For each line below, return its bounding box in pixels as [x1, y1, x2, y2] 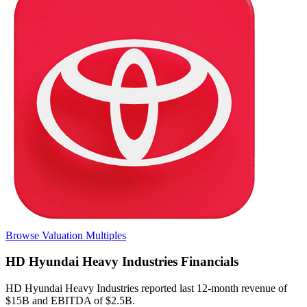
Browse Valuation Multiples [5, 229, 126, 241]
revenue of [241, 282, 287, 295]
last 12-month [180, 282, 238, 295]
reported [138, 282, 180, 295]
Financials [177, 254, 238, 269]
